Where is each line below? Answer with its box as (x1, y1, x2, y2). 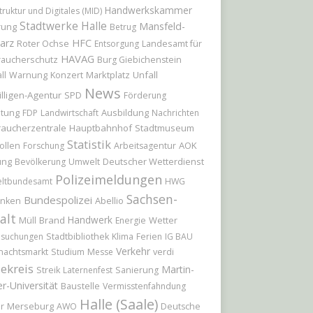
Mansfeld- (138, 20, 185, 33)
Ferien (136, 231, 162, 242)
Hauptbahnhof (68, 122, 132, 134)
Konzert (50, 68, 83, 81)
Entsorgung (94, 38, 139, 50)
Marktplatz (85, 68, 130, 81)
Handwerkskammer (104, 3, 192, 17)
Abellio (94, 194, 124, 207)
